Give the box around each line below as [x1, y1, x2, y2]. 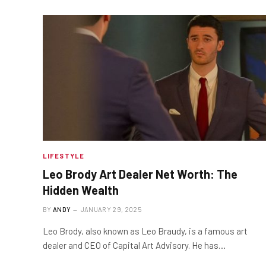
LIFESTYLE [43, 151, 84, 160]
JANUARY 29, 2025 [80, 205, 141, 213]
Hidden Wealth [43, 182, 119, 197]
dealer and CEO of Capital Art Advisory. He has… [43, 239, 226, 251]
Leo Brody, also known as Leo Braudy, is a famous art [43, 225, 248, 236]
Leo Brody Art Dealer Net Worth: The [43, 166, 237, 181]
